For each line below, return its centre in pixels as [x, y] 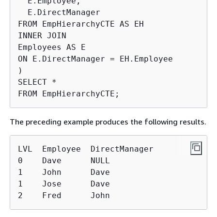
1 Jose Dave [64, 184]
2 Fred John [64, 195]
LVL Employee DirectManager [86, 149]
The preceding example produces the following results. [108, 121]
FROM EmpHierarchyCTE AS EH [81, 24]
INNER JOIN [42, 35]
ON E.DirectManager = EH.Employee [95, 59]
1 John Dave [64, 172]
